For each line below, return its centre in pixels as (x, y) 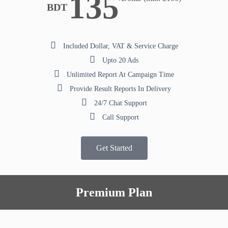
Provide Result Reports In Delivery (120, 89)
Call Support (120, 118)
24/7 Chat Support (120, 103)
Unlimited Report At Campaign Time (120, 75)
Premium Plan (114, 193)
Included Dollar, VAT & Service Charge (120, 46)
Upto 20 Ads (120, 61)
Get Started (114, 148)
